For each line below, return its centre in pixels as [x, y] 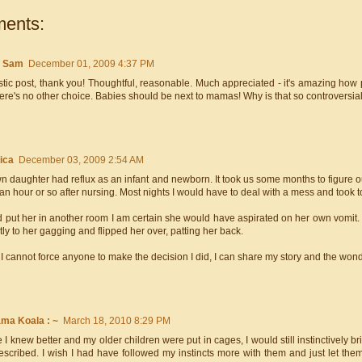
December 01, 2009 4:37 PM [91, 64]
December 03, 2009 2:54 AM [81, 160]
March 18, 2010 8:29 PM [117, 321]
